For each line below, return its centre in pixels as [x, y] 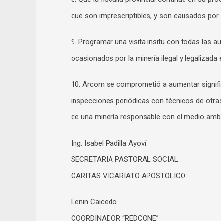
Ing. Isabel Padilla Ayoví [109, 143]
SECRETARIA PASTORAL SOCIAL [125, 159]
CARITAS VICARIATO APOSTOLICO [128, 175]
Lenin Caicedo [94, 202]
